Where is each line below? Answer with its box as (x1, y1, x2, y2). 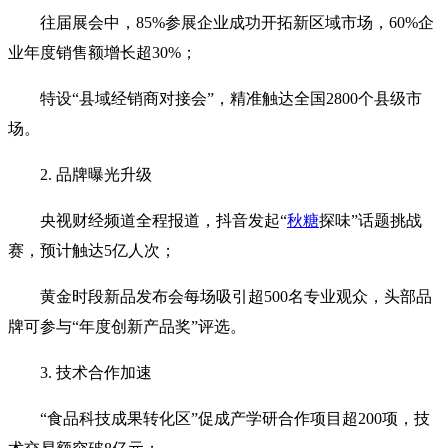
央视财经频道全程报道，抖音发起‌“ (40, 211, 287, 229)
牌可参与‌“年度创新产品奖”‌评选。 (8, 317, 246, 335)
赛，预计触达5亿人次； (8, 241, 176, 259)
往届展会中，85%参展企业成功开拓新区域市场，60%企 (40, 13, 434, 31)
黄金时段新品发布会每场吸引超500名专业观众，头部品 (40, 287, 432, 305)
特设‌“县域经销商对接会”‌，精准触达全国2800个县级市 (40, 89, 422, 107)
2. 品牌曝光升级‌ (40, 165, 152, 183)
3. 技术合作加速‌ (40, 363, 152, 381)
